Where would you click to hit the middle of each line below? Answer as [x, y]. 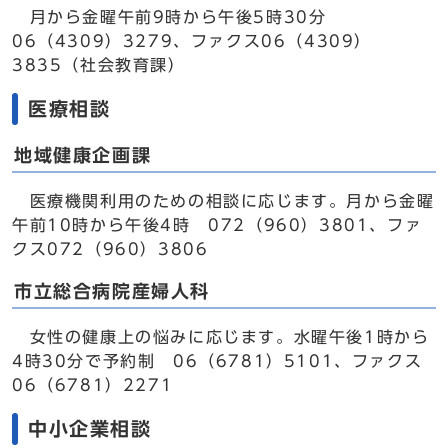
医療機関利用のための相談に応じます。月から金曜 [223, 201]
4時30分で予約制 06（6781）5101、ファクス [217, 361]
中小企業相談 [90, 428]
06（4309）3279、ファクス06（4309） [192, 41]
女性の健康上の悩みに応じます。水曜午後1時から [221, 337]
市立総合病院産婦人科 [112, 291]
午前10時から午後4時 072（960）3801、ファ [217, 225]
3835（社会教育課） [99, 65]
